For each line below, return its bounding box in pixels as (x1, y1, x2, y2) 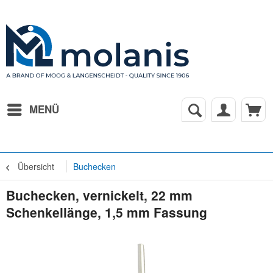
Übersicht (18, 160, 54, 172)
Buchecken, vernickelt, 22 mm (6, 186, 193, 204)
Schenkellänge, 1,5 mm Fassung (6, 203, 207, 221)
